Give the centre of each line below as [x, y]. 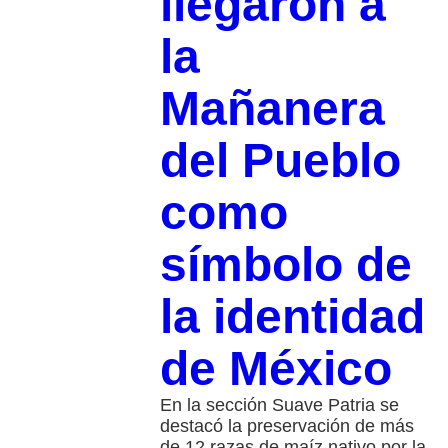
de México [275, 368]
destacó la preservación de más [286, 425]
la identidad [292, 316]
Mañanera [272, 108]
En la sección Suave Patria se [279, 404]
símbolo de [285, 264]
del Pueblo [280, 160]
